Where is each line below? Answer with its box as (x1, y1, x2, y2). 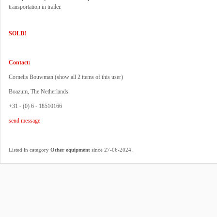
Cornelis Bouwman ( (9, 74, 57, 80)
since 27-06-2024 (90, 147, 131, 153)
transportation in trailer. (9, 3, 62, 10)
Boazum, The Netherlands (9, 88, 68, 95)
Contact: (9, 59, 31, 66)
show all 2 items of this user (57, 74, 121, 80)
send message (9, 117, 40, 124)
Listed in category (9, 147, 50, 153)
